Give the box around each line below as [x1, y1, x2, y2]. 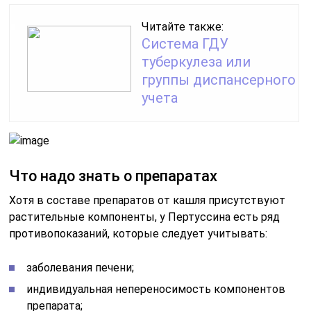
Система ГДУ [142, 35, 229, 52]
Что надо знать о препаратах [9, 167, 218, 185]
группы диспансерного [142, 71, 296, 88]
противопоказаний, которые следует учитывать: [9, 226, 268, 240]
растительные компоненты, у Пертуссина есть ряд [9, 210, 280, 224]
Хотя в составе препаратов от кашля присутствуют [9, 193, 286, 207]
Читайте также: [142, 19, 224, 33]
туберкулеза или [142, 53, 251, 70]
